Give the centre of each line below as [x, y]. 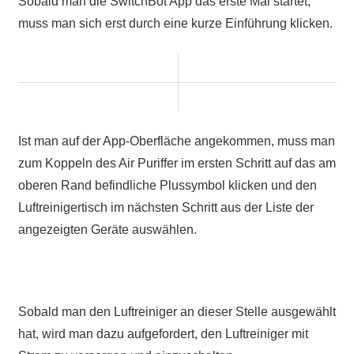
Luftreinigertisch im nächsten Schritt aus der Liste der [166, 208]
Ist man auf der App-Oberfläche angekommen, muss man [176, 141]
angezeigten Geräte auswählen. [107, 230]
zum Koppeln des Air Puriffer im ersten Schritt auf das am [177, 164]
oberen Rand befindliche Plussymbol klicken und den [167, 186]
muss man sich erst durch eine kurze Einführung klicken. [175, 24]
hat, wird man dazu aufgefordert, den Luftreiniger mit [163, 334]
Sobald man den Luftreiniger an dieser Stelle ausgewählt [177, 312]
